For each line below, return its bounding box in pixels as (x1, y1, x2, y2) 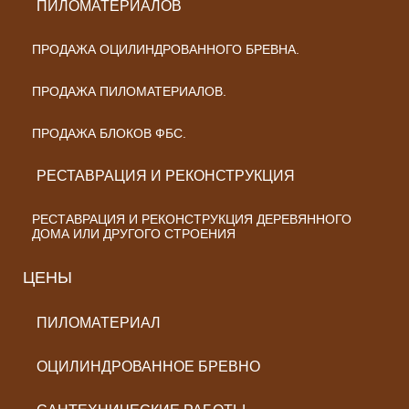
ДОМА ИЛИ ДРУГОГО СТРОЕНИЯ (32, 226, 236, 241)
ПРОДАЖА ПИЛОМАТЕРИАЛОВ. (32, 84, 226, 99)
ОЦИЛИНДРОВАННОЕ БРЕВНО (37, 359, 260, 374)
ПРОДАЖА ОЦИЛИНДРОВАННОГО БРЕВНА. (32, 42, 299, 57)
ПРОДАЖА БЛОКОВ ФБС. (32, 126, 186, 141)
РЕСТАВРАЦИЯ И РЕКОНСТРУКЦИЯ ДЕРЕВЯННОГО (32, 212, 351, 226)
